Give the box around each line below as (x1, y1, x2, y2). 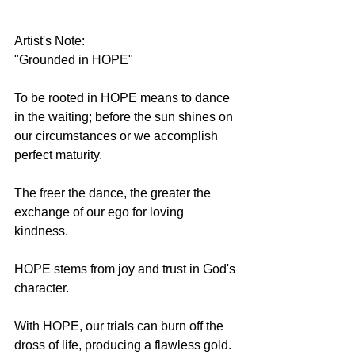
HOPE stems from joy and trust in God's (14, 262, 239, 277)
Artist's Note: (14, 34, 85, 48)
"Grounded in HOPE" (14, 53, 133, 67)
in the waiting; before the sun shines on (14, 110, 236, 124)
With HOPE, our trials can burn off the (14, 319, 227, 334)
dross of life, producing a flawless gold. (14, 338, 231, 353)
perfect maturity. (14, 148, 105, 162)
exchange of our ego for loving (14, 205, 187, 219)
